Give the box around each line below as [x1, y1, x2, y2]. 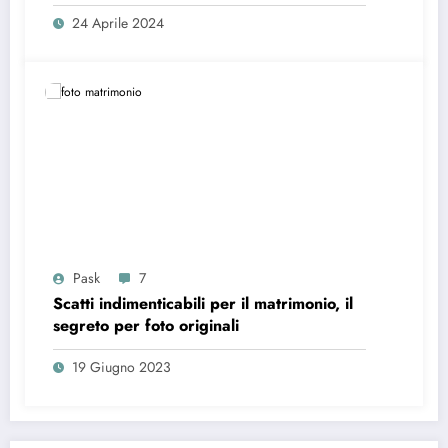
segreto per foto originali [53, 314, 239, 338]
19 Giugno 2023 [72, 357, 171, 378]
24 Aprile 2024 [72, 13, 164, 34]
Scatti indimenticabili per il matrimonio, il [53, 292, 353, 316]
